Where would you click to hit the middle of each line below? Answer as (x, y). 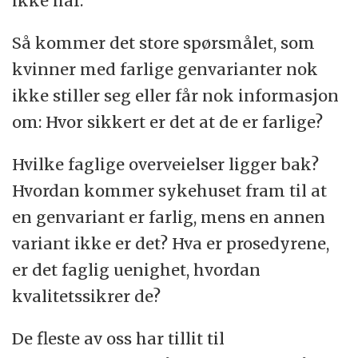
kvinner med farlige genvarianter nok (165, 69)
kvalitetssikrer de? (87, 296)
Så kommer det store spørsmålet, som (164, 42)
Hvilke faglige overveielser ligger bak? (166, 164)
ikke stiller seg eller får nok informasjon (176, 95)
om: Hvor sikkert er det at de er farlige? (168, 121)
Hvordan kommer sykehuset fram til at (170, 190)
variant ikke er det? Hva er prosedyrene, (171, 243)
